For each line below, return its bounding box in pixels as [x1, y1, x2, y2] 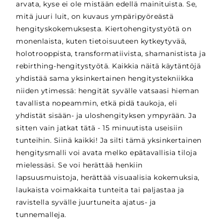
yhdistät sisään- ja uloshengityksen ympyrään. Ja [16, 111, 197, 120]
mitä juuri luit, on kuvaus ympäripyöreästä [16, 11, 174, 21]
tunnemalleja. [16, 210, 66, 219]
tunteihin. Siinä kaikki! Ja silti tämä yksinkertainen [16, 135, 202, 145]
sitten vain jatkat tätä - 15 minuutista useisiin [16, 123, 183, 132]
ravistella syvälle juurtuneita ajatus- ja [16, 197, 156, 207]
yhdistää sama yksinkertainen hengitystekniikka [16, 73, 194, 83]
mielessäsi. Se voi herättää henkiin [16, 160, 143, 169]
